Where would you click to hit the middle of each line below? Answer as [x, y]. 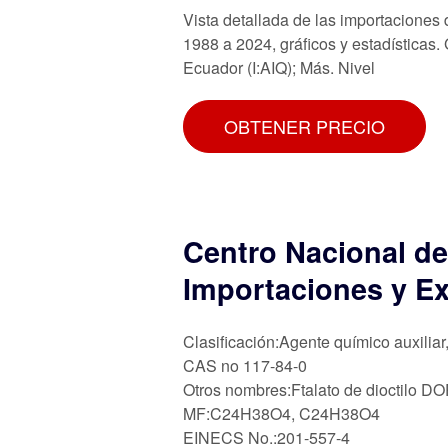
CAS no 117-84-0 [245, 365]
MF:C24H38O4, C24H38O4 [281, 413]
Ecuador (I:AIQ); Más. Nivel [279, 67]
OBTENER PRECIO [304, 125]
